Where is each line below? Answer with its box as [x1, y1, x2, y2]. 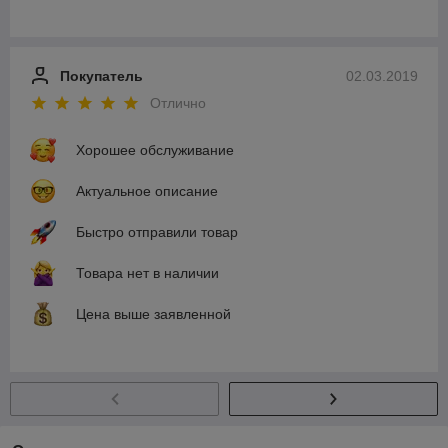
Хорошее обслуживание [76, 141, 234, 158]
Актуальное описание [76, 182, 218, 199]
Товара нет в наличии [76, 264, 219, 281]
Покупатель [60, 67, 143, 84]
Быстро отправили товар [76, 223, 238, 240]
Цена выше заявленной [76, 305, 231, 322]
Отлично [150, 94, 206, 111]
